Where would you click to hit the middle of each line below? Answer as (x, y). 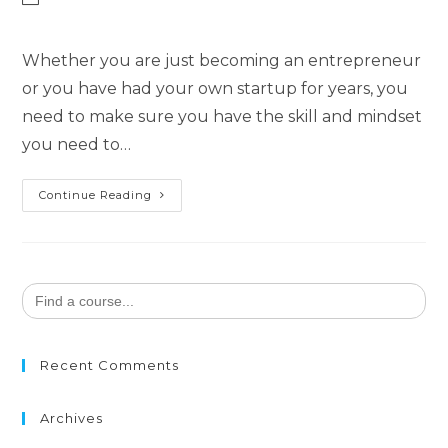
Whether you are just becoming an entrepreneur (222, 61)
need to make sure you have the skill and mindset (222, 117)
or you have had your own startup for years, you (215, 89)
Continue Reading (96, 195)
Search (45, 288)
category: (54, 20)
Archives (72, 418)
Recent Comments (110, 365)
